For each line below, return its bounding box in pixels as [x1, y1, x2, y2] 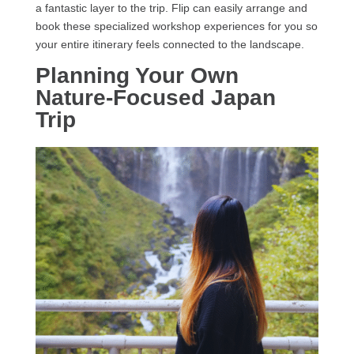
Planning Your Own [35, 62, 239, 88]
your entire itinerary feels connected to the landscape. [35, 37, 304, 51]
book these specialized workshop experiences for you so [35, 19, 318, 32]
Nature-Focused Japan [35, 85, 276, 110]
